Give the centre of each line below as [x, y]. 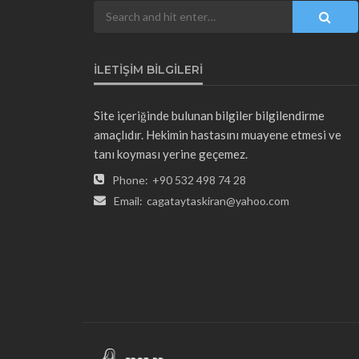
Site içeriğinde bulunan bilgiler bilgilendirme [209, 115]
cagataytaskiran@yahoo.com [218, 200]
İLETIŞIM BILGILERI [148, 69]
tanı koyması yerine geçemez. [171, 153]
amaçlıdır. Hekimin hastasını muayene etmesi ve [218, 134]
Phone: [130, 179]
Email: [128, 200]
